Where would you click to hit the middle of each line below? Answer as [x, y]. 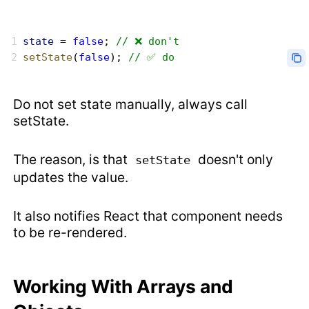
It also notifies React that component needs [148, 216]
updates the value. [71, 178]
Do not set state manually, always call [131, 104]
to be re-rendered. [70, 233]
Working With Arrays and [123, 287]
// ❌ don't [148, 42]
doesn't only [234, 160]
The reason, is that [72, 160]
